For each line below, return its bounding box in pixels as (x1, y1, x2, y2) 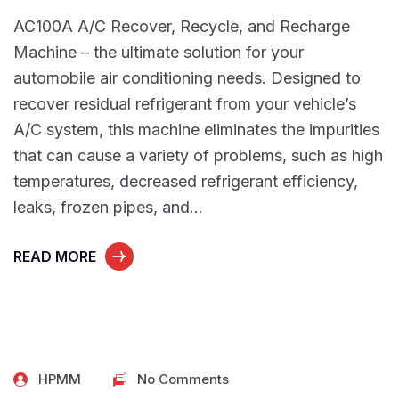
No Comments (137, 370, 229, 387)
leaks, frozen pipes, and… (13, 198, 203, 216)
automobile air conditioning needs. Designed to (13, 69, 361, 87)
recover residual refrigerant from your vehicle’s (13, 94, 356, 113)
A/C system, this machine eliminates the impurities (13, 120, 379, 139)
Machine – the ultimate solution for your (13, 43, 304, 61)
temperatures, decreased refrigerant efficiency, (13, 172, 358, 191)
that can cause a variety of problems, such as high (13, 146, 383, 165)
